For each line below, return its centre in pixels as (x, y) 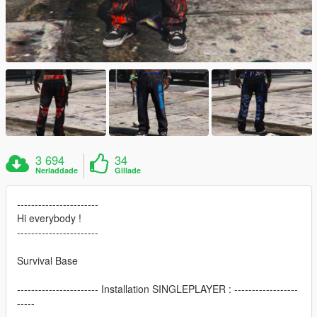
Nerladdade (57, 171)
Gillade (128, 171)
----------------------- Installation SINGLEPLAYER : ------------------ (157, 289)
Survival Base (47, 261)
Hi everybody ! (49, 218)
